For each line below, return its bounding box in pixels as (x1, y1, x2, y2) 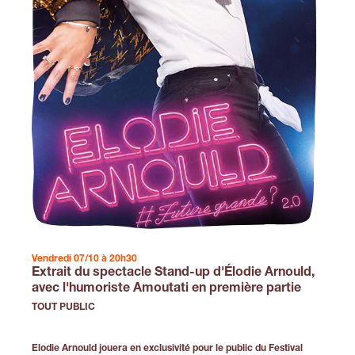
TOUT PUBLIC (32, 302, 95, 312)
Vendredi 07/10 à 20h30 (32, 254, 137, 264)
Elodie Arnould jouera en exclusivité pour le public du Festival (32, 343, 303, 353)
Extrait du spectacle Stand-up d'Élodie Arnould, (32, 266, 315, 280)
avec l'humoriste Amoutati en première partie (32, 282, 301, 296)
